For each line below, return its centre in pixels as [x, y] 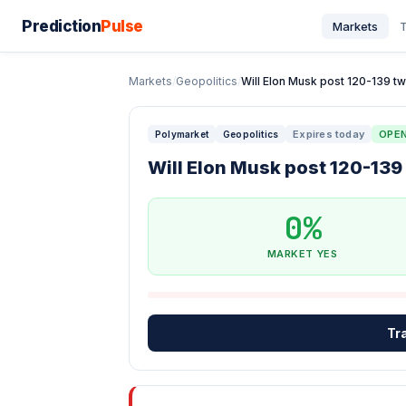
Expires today [329, 134]
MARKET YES [302, 254]
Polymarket [182, 134]
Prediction [61, 26]
